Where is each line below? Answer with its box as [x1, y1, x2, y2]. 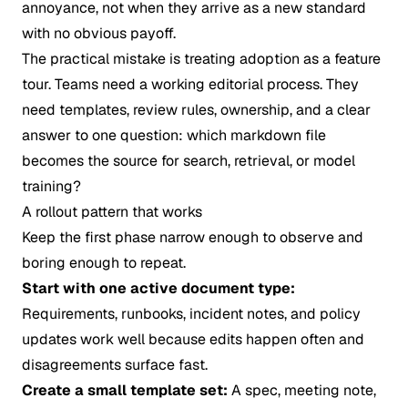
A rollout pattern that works [22, 202, 202, 221]
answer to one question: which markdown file [22, 126, 326, 145]
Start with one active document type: [22, 279, 295, 298]
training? [22, 177, 81, 196]
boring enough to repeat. [22, 253, 186, 272]
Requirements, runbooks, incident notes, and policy [22, 304, 361, 323]
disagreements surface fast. [22, 355, 208, 374]
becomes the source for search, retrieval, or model [22, 151, 355, 170]
